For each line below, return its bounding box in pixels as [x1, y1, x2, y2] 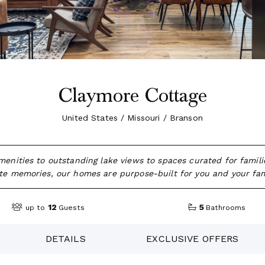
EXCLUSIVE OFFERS [146, 232, 239, 244]
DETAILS [45, 232, 86, 244]
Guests [59, 203, 85, 212]
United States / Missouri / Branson [62, 113, 203, 123]
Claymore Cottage [58, 84, 207, 108]
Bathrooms [206, 203, 246, 212]
